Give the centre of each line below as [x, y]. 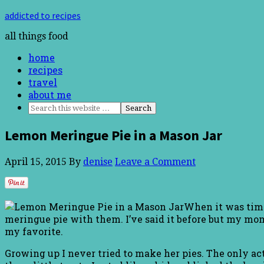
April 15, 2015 [36, 161]
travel [43, 82]
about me [50, 95]
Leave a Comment [155, 161]
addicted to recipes [43, 15]
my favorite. [34, 231]
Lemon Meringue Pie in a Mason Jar [113, 135]
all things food [37, 36]
